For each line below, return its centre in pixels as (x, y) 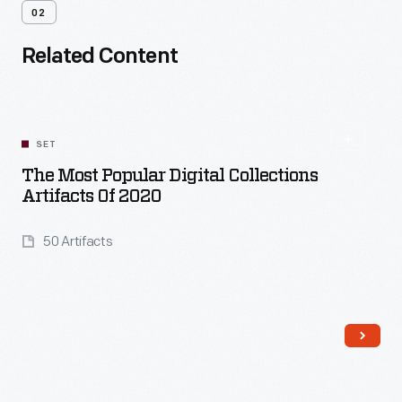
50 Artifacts (78, 242)
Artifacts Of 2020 (92, 197)
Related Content (100, 57)
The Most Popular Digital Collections (170, 176)
